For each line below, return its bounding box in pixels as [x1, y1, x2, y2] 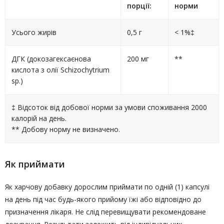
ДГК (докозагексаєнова [11, 54, 91, 63]
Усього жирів [11, 27, 56, 37]
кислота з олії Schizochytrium [11, 65, 109, 74]
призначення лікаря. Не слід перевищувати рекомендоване [5, 207, 206, 216]
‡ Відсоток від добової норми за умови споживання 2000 [11, 102, 207, 112]
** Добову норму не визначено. [11, 124, 120, 134]
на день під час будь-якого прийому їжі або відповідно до [5, 194, 201, 204]
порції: [127, 1, 151, 10]
